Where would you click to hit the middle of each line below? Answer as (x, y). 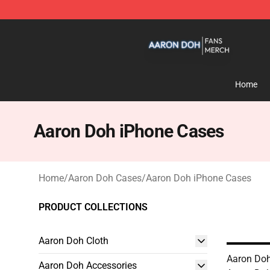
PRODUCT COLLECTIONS (93, 207)
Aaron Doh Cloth (74, 241)
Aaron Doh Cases (105, 178)
